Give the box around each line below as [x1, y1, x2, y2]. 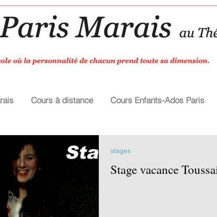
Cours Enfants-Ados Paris [110, 95, 204, 105]
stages [110, 147, 131, 155]
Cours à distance [31, 95, 93, 105]
